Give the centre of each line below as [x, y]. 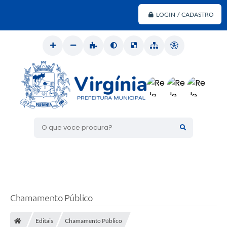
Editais [44, 220]
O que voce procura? [71, 127]
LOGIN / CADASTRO [185, 14]
